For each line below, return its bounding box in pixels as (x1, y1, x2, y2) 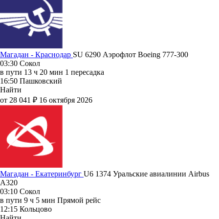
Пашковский (20, 76, 62, 85)
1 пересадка (65, 67, 104, 76)
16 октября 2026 (39, 95, 92, 104)
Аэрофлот (103, 50, 138, 59)
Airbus (188, 169, 209, 178)
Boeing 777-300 (138, 50, 188, 59)
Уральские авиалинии (113, 169, 188, 178)
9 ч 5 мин (24, 196, 55, 204)
